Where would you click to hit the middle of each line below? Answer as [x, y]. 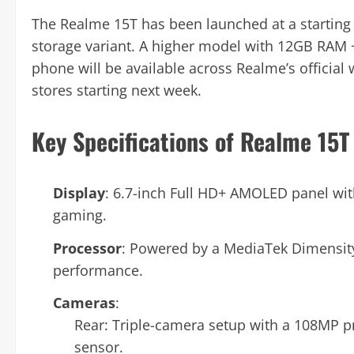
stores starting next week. [117, 90]
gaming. [80, 215]
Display [79, 193]
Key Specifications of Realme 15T [190, 141]
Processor [87, 248]
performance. [98, 270]
